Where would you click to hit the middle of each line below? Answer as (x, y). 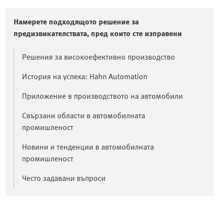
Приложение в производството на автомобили (102, 96)
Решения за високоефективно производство (99, 57)
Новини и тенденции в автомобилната (88, 147)
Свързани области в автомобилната (84, 115)
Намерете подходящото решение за (76, 22)
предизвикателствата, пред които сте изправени (98, 33)
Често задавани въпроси (64, 178)
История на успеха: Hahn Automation (85, 76)
